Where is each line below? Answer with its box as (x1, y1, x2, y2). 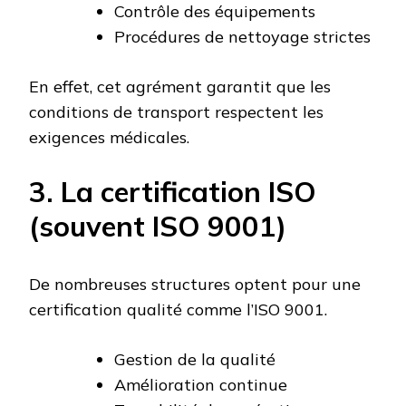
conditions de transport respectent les (29, 101, 324, 122)
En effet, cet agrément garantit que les (29, 75, 331, 97)
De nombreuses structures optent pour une (29, 273, 361, 295)
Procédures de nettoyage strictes (114, 25, 371, 47)
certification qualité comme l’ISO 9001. (29, 298, 327, 320)
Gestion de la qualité (114, 348, 275, 370)
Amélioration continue (114, 373, 287, 395)
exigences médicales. (29, 126, 189, 148)
